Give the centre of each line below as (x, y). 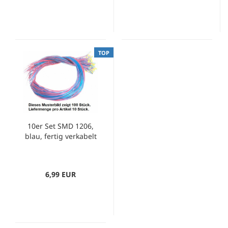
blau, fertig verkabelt (61, 136)
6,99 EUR (61, 174)
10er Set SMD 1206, (61, 126)
